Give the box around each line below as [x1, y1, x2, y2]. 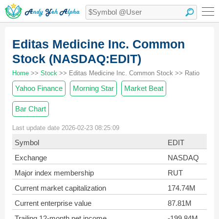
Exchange [15, 153, 47, 162]
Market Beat [124, 84, 163, 92]
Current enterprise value [15, 199, 91, 207]
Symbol [15, 138, 39, 147]
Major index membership [15, 169, 94, 177]
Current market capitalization [15, 184, 106, 192]
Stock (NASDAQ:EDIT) [12, 52, 141, 66]
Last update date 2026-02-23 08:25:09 [12, 124, 119, 131]
